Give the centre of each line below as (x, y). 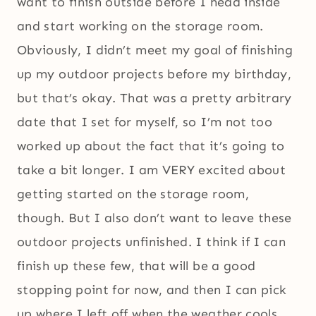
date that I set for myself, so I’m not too (145, 122)
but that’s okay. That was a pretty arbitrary (154, 98)
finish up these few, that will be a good (136, 266)
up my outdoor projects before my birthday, (154, 74)
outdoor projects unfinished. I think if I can (152, 242)
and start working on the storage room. (140, 26)
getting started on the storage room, (133, 194)
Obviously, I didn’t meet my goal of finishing (155, 50)
